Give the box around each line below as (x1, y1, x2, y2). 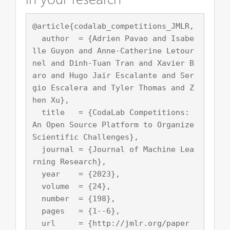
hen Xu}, (32, 95, 69, 105)
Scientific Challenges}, (32, 132, 139, 142)
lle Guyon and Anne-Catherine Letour (32, 46, 194, 55)
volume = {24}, (32, 181, 42, 191)
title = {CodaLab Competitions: (32, 107, 42, 117)
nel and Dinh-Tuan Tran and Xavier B (32, 58, 194, 68)
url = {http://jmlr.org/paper (32, 218, 42, 228)
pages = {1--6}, (32, 206, 42, 216)
